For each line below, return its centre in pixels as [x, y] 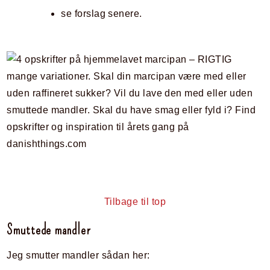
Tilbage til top [135, 202]
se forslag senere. [102, 14]
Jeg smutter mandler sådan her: [78, 256]
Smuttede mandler [49, 230]
